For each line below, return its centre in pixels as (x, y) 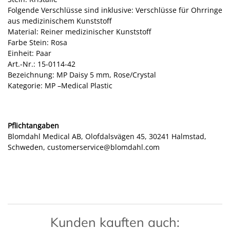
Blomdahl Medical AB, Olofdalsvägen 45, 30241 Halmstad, (107, 136)
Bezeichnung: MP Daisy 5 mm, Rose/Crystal (82, 75)
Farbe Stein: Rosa (37, 42)
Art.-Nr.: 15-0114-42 (42, 64)
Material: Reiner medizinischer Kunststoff (79, 32)
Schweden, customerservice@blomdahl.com (84, 147)
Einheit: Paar (30, 53)
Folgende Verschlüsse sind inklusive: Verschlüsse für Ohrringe (115, 10)
